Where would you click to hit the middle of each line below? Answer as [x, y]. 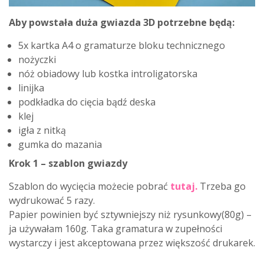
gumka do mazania [60, 144]
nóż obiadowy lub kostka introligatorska [108, 74]
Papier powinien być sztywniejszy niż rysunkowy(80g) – [130, 214]
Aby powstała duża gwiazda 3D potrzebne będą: [122, 22]
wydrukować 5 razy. [52, 200]
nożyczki [37, 60]
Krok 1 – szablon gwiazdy [68, 163]
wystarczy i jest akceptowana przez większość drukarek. [132, 243]
